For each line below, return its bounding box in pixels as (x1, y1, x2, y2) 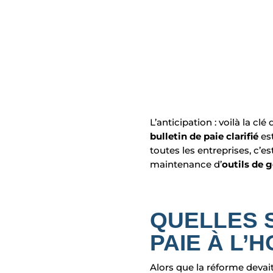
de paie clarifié (187, 130, 259, 143)
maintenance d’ (150, 158, 222, 171)
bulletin (150, 130, 188, 143)
